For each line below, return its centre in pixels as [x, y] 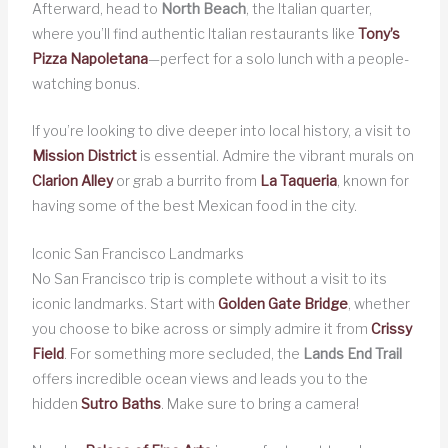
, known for [372, 181]
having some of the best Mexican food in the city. [194, 206]
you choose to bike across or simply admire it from [201, 328]
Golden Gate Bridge [282, 303]
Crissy [391, 328]
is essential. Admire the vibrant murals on [275, 156]
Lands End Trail [352, 353]
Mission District [84, 156]
